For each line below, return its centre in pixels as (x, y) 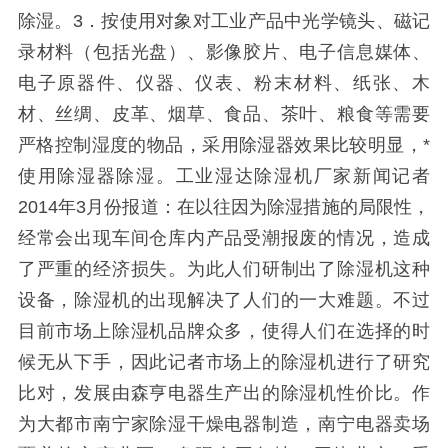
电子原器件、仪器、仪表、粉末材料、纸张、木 (224, 82)
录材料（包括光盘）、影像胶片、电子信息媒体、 (224, 51)
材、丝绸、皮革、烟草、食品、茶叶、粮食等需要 (224, 113)
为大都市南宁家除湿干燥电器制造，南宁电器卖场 (224, 423)
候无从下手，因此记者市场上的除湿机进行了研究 (224, 361)
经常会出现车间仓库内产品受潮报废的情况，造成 (224, 237)
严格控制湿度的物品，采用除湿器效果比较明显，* (224, 144)
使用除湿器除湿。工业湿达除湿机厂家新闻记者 (224, 175)
